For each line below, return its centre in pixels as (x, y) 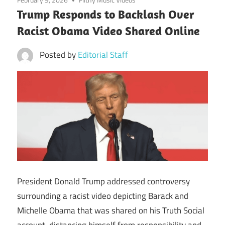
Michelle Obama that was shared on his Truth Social (111, 210)
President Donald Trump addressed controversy (103, 181)
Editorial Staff (103, 54)
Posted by (59, 54)
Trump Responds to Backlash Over (106, 14)
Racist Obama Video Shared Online (108, 30)
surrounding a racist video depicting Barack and (103, 196)
